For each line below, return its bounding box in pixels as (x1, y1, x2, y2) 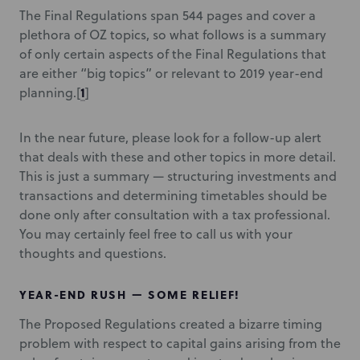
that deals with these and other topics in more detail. (19, 148, 336, 166)
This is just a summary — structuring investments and (19, 167, 337, 185)
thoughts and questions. (19, 244, 170, 262)
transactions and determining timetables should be (19, 186, 327, 204)
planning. (19, 84, 76, 101)
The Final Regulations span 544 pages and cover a (19, 6, 316, 24)
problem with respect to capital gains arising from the (19, 334, 341, 352)
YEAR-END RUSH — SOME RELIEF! (19, 286, 241, 303)
